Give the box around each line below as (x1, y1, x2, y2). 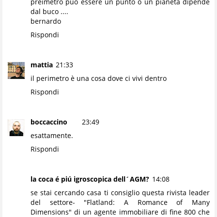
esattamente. (31, 130, 73, 140)
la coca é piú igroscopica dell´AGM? (31, 174, 149, 184)
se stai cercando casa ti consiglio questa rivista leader (31, 187, 210, 197)
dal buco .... (31, 6, 68, 16)
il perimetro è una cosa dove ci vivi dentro (31, 73, 167, 83)
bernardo (31, 16, 61, 26)
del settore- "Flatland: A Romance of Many (31, 197, 210, 207)
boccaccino (31, 117, 67, 126)
